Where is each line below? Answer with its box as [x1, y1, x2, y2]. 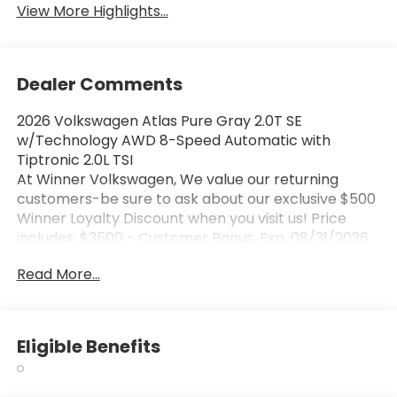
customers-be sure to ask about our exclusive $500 [16, 188, 376, 209]
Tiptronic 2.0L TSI [16, 149, 133, 170]
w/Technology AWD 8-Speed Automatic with [16, 129, 331, 151]
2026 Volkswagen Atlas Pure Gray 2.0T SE [16, 110, 302, 131]
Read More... [16, 263, 100, 284]
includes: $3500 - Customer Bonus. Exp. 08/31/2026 [16, 227, 369, 248]
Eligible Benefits [16, 334, 160, 360]
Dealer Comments [16, 71, 183, 97]
